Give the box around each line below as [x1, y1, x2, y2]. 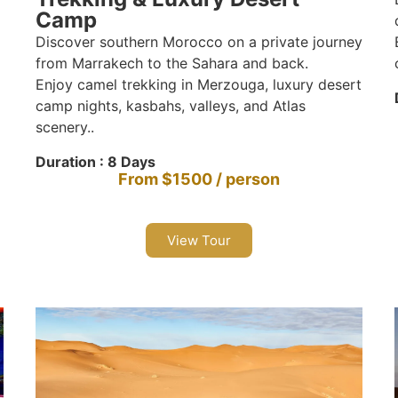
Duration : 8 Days [35, 152, 155, 171]
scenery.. [35, 118, 94, 137]
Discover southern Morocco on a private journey [35, 33, 362, 52]
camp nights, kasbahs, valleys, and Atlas [35, 97, 306, 115]
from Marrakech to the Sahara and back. [35, 54, 308, 73]
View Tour [166, 231, 231, 249]
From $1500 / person [117, 169, 280, 188]
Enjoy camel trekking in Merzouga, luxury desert [35, 76, 362, 94]
